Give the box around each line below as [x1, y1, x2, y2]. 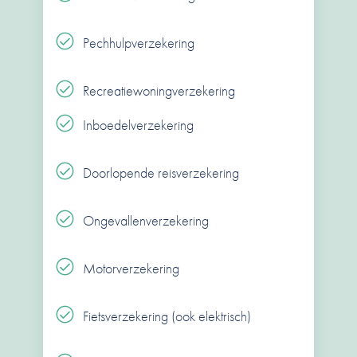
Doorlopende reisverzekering [83, 163, 240, 182]
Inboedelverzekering [83, 115, 194, 134]
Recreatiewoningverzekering [83, 80, 236, 100]
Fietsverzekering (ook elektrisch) [83, 306, 252, 325]
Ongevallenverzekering [83, 210, 210, 229]
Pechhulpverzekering [83, 33, 195, 52]
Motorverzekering [83, 258, 180, 277]
